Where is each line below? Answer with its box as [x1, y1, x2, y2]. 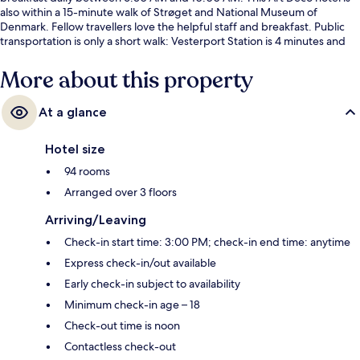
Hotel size [45, 141, 105, 157]
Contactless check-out [64, 339, 176, 354]
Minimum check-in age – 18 [64, 297, 200, 313]
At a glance [39, 104, 107, 121]
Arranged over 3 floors [64, 185, 177, 200]
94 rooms [64, 164, 110, 179]
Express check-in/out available [64, 256, 216, 271]
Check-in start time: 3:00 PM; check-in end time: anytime [64, 235, 350, 250]
